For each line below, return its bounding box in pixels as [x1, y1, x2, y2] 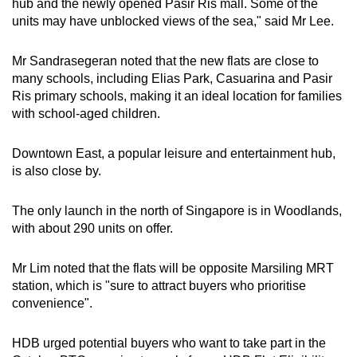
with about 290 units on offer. [12, 221, 173, 235]
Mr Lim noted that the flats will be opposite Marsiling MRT [12, 261, 334, 275]
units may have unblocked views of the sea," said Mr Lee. [12, 14, 334, 28]
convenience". [12, 296, 96, 310]
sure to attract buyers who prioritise [110, 278, 306, 292]
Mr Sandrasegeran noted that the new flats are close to [12, 53, 319, 68]
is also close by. [12, 163, 101, 178]
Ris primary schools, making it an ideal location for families [12, 88, 342, 103]
